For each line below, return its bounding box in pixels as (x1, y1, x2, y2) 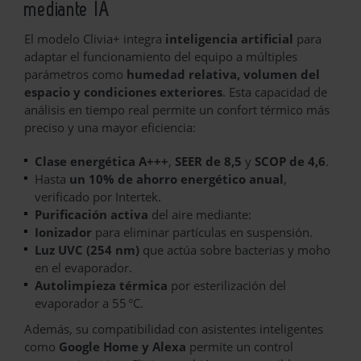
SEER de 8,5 (175, 152, 242, 169)
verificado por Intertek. (35, 188, 161, 205)
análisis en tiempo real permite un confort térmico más (24, 101, 330, 118)
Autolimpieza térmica (35, 276, 168, 293)
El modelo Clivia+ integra (24, 30, 165, 47)
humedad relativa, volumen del (127, 65, 320, 82)
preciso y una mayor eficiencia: (24, 118, 196, 135)
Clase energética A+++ (35, 152, 168, 169)
